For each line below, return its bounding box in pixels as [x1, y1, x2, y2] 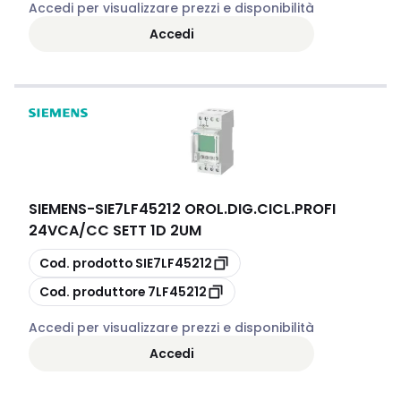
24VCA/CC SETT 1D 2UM [29, 220, 201, 241]
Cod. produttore [39, 282, 145, 301]
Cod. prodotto [39, 253, 132, 272]
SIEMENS [29, 199, 87, 219]
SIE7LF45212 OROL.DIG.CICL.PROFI [95, 199, 336, 219]
